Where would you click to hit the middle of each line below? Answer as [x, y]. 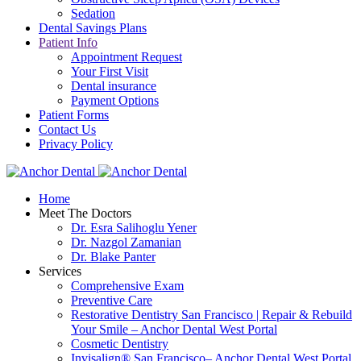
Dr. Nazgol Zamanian [126, 242]
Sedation [93, 13]
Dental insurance [114, 86]
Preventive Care [112, 300]
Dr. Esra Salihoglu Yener [134, 228]
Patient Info [68, 42]
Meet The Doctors [85, 213]
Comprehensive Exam [127, 286]
